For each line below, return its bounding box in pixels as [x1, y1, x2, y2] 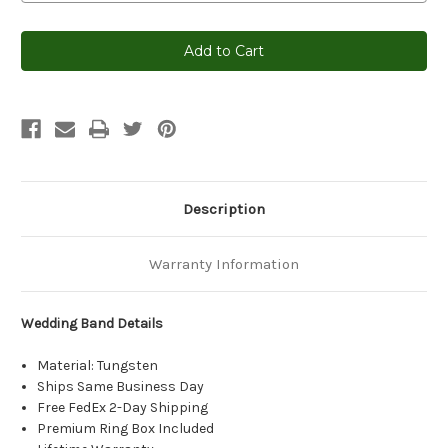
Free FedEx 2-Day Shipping [37, 398, 209, 416]
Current [21, 31, 71, 48]
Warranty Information [149, 254, 299, 273]
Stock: [21, 50, 63, 67]
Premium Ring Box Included [37, 419, 215, 437]
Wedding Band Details [21, 314, 163, 332]
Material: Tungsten [37, 356, 159, 374]
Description [183, 199, 265, 218]
